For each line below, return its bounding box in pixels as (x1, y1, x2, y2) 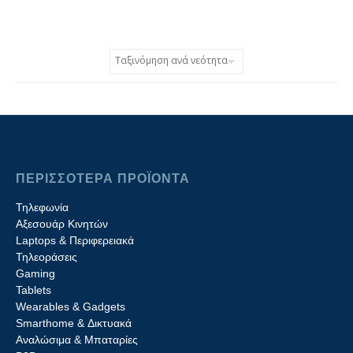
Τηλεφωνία (16, 200, 69, 214)
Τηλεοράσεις (16, 250, 77, 263)
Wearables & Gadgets (16, 299, 125, 313)
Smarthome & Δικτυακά (16, 316, 132, 329)
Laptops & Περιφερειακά (16, 233, 134, 247)
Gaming (16, 266, 55, 280)
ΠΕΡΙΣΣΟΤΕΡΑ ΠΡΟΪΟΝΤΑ (16, 171, 190, 185)
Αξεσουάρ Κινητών (16, 217, 108, 230)
